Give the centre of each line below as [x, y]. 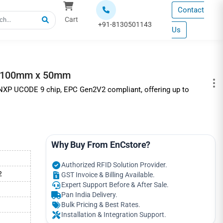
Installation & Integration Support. [114, 215]
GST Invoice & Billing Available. [108, 175]
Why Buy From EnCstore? [101, 145]
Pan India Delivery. [90, 195]
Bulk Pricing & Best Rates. [101, 205]
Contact [191, 10]
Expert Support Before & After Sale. [115, 185]
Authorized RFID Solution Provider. [114, 165]
